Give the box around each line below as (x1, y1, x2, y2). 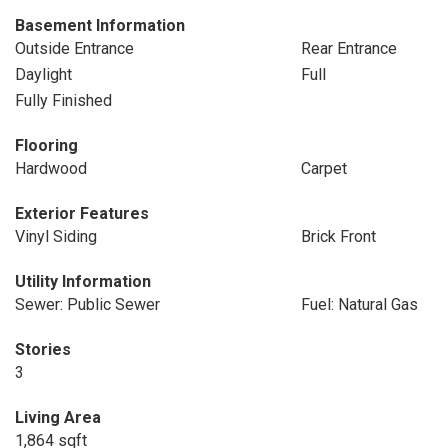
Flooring (15, 136, 78, 155)
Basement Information (15, 16, 185, 35)
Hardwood (15, 159, 87, 178)
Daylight (15, 65, 72, 84)
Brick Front (300, 227, 376, 246)
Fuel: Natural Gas (300, 295, 418, 314)
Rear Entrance (300, 39, 397, 58)
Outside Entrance (15, 39, 134, 58)
